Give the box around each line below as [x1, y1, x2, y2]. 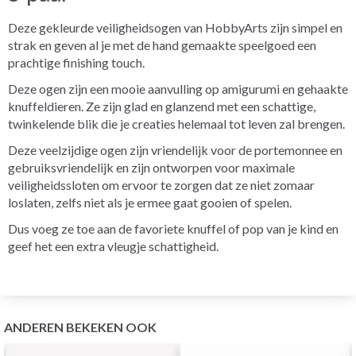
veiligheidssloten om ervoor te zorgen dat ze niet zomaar [8, 176, 315, 192]
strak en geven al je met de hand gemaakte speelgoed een [8, 37, 316, 52]
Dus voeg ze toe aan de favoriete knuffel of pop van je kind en [8, 220, 339, 236]
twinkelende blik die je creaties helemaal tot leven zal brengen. [8, 115, 345, 131]
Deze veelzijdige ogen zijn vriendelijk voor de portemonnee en [8, 141, 342, 157]
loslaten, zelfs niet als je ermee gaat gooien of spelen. [8, 194, 292, 210]
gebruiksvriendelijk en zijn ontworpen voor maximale [8, 159, 295, 175]
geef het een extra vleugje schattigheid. [8, 238, 219, 253]
